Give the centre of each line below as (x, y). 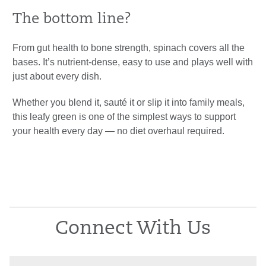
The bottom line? (72, 20)
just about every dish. (57, 77)
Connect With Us (133, 229)
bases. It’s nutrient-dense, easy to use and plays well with (133, 62)
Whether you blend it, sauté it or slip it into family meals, (129, 103)
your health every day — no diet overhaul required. (118, 131)
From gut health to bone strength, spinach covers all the (129, 48)
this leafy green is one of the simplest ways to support (124, 117)
